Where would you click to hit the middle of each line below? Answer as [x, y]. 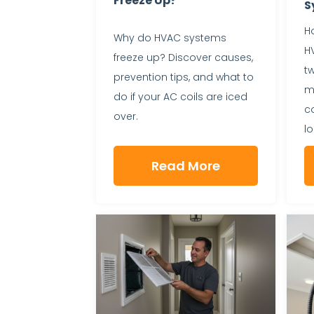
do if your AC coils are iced [180, 97]
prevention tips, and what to [184, 77]
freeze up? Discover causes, [183, 58]
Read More [185, 165]
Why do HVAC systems [170, 38]
